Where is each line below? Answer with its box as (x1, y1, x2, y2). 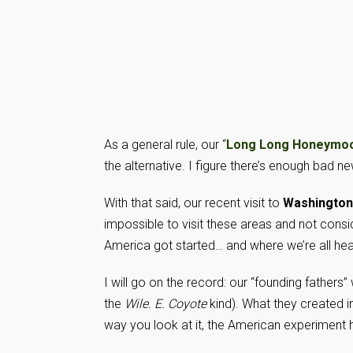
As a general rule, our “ (104, 137, 226, 152)
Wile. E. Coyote (124, 296, 206, 311)
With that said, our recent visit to (104, 195, 283, 210)
